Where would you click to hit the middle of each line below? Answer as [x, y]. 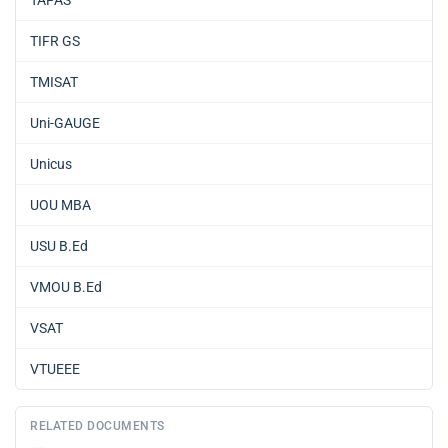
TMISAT [54, 81]
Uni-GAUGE [65, 122]
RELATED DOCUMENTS [97, 425]
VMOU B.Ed [66, 286]
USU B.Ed [59, 245]
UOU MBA [60, 204]
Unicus [51, 163]
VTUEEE [55, 368]
